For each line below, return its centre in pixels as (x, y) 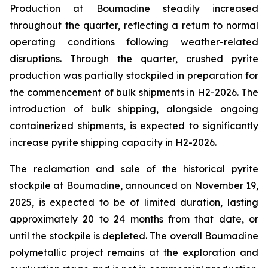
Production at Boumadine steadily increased (134, 8)
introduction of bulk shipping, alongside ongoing (134, 109)
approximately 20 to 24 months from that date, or (134, 219)
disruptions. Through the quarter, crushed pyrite (134, 59)
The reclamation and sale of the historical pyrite (134, 169)
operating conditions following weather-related (134, 42)
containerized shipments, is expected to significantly (134, 126)
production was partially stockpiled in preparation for (134, 75)
